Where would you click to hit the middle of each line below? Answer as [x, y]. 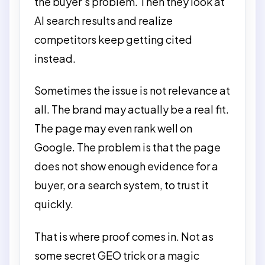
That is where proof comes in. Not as [124, 236]
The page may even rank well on [113, 128]
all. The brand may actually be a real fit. [132, 109]
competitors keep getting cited [113, 39]
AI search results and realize [104, 20]
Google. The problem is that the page [127, 147]
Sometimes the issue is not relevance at [132, 90]
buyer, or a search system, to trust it [122, 185]
